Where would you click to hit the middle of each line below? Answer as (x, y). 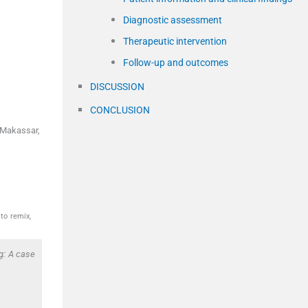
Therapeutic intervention (175, 41)
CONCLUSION (120, 110)
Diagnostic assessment (173, 20)
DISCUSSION (117, 86)
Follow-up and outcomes (176, 62)
